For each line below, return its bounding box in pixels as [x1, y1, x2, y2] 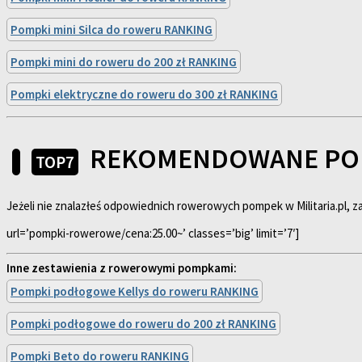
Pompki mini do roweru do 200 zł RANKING [11, 53, 237, 69]
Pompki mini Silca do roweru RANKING [11, 21, 213, 37]
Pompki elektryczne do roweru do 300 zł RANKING [11, 86, 278, 102]
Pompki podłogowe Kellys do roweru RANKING [11, 284, 259, 300]
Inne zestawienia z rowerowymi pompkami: [6, 260, 237, 276]
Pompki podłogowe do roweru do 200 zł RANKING [11, 316, 276, 332]
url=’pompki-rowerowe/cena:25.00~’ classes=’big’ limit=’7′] [6, 225, 299, 241]
